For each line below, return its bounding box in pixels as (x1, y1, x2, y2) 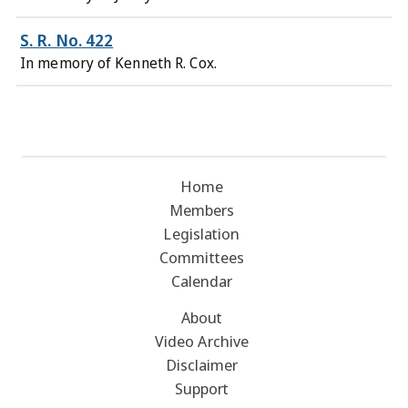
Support (174, 378, 229, 399)
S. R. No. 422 (20, 29, 114, 51)
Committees (159, 247, 244, 268)
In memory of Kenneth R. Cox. (20, 53, 217, 73)
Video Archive (154, 331, 250, 352)
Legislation (163, 223, 240, 244)
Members (168, 199, 235, 220)
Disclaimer (165, 354, 239, 375)
